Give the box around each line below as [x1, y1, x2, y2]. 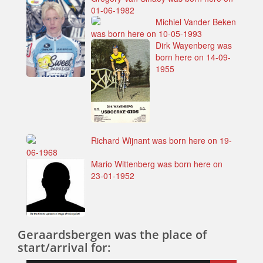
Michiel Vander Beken [156, 16, 236, 28]
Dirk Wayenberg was [156, 39, 232, 52]
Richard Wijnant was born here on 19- [91, 134, 232, 147]
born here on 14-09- [156, 51, 231, 63]
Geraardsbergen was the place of [18, 227, 207, 243]
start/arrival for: [18, 240, 111, 256]
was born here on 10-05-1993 [91, 28, 202, 40]
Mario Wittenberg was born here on [91, 158, 222, 170]
